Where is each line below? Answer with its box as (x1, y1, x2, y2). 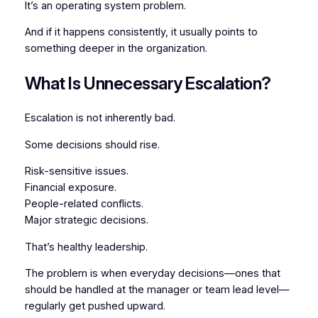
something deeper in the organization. (24, 42, 207, 55)
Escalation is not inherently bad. (24, 111, 175, 125)
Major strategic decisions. (24, 214, 148, 227)
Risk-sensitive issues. (24, 165, 128, 178)
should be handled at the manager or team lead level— (24, 283, 290, 297)
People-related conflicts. (24, 197, 143, 211)
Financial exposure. (24, 181, 116, 194)
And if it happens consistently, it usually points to (24, 26, 258, 39)
